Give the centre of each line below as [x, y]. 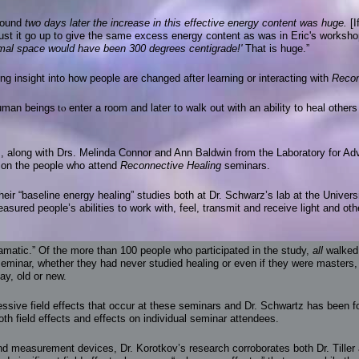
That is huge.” [276, 48]
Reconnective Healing [171, 166]
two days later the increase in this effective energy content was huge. [188, 22]
